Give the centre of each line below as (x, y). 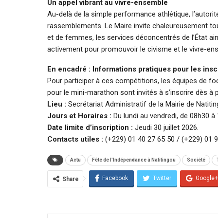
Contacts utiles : (75, 139)
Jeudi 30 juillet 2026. (166, 127)
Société (196, 160)
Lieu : (57, 104)
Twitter (162, 178)
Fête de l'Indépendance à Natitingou (134, 160)
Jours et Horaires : (79, 116)
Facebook (115, 178)
